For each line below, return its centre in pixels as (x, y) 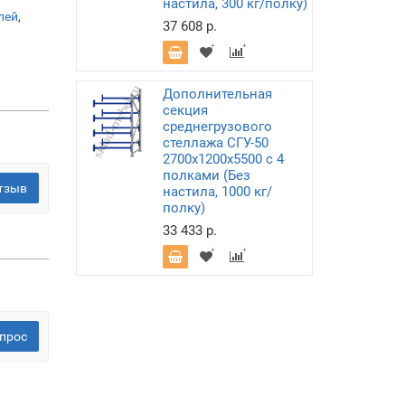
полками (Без (206, 175)
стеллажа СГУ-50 (215, 143)
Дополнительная (217, 94)
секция (185, 110)
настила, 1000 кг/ (217, 192)
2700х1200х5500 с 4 (223, 159)
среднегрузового (217, 127)
